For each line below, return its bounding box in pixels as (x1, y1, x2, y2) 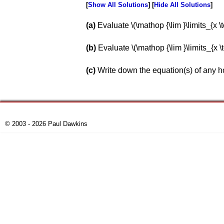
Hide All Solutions (154, 1, 210, 8)
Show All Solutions (88, 1, 148, 8)
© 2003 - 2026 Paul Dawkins (5, 120, 87, 127)
